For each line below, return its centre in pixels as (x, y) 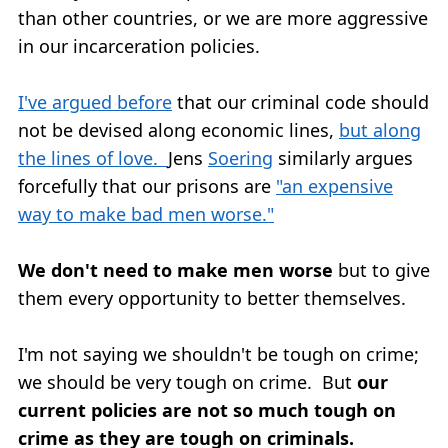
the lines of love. (93, 157)
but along (380, 129)
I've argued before (95, 101)
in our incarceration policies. (139, 45)
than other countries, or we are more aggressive (223, 17)
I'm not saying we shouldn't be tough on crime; (218, 353)
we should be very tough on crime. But (187, 381)
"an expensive (334, 185)
